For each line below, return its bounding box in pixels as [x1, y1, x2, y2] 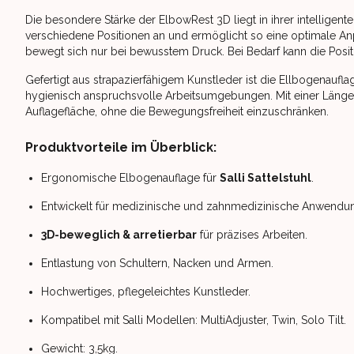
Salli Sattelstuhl [220, 171, 311, 184]
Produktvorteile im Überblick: [25, 140, 217, 155]
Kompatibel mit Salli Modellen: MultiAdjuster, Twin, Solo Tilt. [41, 314, 346, 326]
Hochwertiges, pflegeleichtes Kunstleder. [41, 285, 250, 298]
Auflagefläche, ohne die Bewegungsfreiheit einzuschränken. [25, 105, 329, 118]
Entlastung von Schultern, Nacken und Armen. [41, 257, 273, 269]
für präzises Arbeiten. [197, 228, 307, 241]
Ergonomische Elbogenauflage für [41, 171, 220, 184]
